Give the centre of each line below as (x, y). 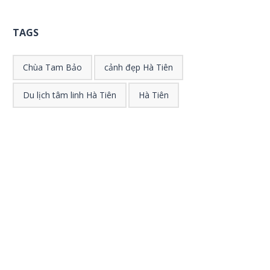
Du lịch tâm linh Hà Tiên (70, 95)
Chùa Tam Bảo (53, 67)
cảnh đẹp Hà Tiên (139, 67)
